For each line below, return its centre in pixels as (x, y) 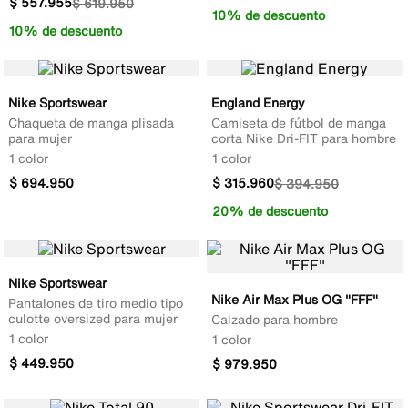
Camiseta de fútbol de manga (299, 123)
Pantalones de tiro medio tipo (96, 303)
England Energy (258, 103)
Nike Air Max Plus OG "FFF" (295, 300)
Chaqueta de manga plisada (91, 123)
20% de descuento (270, 211)
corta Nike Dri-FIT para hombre (304, 138)
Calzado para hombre (275, 320)
